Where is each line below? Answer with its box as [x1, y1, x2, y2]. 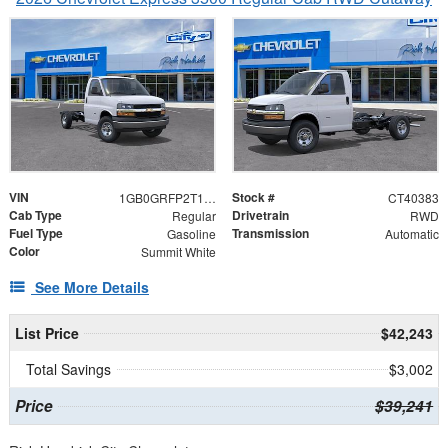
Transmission [232, 224, 309, 243]
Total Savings [26, 359, 111, 380]
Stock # [232, 188, 275, 207]
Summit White [140, 243, 216, 261]
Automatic [384, 225, 439, 243]
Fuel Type [9, 224, 63, 243]
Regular [171, 207, 216, 225]
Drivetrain [232, 206, 289, 225]
